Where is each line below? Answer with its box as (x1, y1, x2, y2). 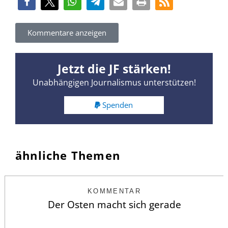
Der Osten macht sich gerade (47, 197, 181, 211)
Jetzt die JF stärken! (57, 61, 171, 77)
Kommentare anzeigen (27, 27, 106, 38)
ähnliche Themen (15, 147, 120, 163)
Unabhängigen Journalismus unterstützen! (32, 77, 196, 89)
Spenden (102, 99, 133, 110)
